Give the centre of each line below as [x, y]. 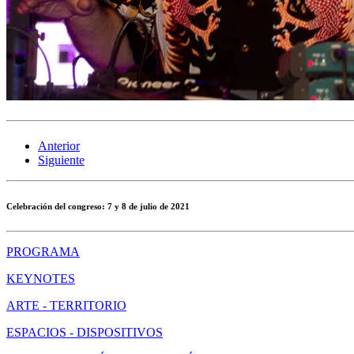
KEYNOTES [41, 278]
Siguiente [61, 160]
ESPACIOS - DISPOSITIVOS [85, 332]
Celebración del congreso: [56, 206]
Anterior [59, 145]
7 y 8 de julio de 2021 [147, 206]
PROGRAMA [43, 251]
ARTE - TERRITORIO [66, 305]
